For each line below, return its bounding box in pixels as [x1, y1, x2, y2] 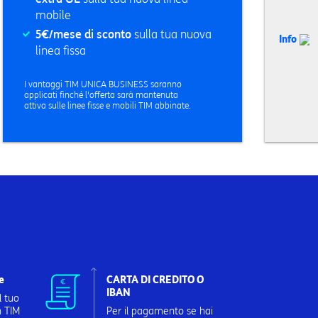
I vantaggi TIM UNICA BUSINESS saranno [23, 79, 182, 89]
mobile [35, 9, 71, 22]
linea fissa [35, 44, 86, 57]
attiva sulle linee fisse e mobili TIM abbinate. [23, 100, 191, 111]
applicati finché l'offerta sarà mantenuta [23, 89, 178, 100]
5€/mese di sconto [35, 28, 131, 41]
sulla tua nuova [131, 28, 212, 41]
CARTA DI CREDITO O [106, 274, 204, 287]
